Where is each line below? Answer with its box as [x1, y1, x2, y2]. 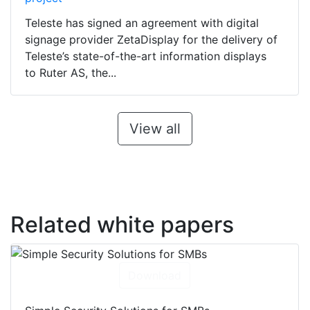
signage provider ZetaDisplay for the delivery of [25, 33, 277, 47]
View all [129, 120, 181, 138]
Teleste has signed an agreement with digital [25, 16, 259, 30]
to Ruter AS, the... [25, 66, 116, 80]
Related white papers [10, 211, 234, 239]
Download [128, 268, 181, 283]
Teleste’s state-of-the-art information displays [25, 49, 266, 64]
